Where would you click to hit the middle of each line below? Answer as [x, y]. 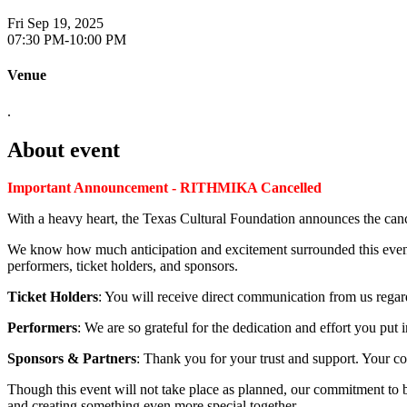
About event [64, 149]
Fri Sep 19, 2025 [55, 24]
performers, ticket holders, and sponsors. [123, 266]
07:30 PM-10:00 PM [67, 40]
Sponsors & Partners [72, 359]
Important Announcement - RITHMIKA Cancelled [164, 188]
